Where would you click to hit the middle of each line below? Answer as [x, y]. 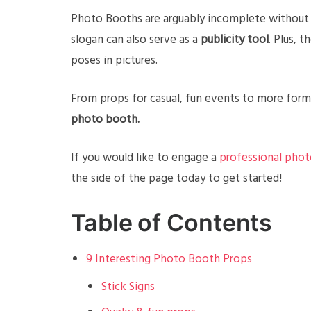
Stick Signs [128, 287]
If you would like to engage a [145, 158]
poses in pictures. [114, 61]
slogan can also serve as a [136, 40]
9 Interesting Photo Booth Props [169, 259]
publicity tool [235, 40]
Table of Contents [172, 222]
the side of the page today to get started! [176, 179]
